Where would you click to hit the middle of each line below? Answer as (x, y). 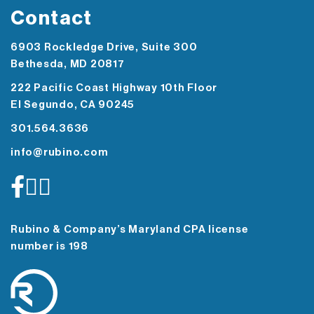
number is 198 (49, 247)
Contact (52, 19)
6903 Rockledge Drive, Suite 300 (104, 48)
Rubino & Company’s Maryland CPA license (130, 230)
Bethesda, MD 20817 (68, 64)
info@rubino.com (60, 153)
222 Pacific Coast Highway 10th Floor (114, 88)
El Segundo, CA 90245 (73, 105)
